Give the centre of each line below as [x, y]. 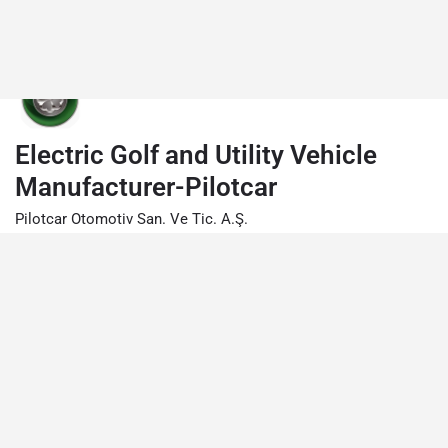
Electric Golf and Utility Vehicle [196, 155]
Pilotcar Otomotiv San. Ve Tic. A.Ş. [131, 219]
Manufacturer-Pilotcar [146, 187]
